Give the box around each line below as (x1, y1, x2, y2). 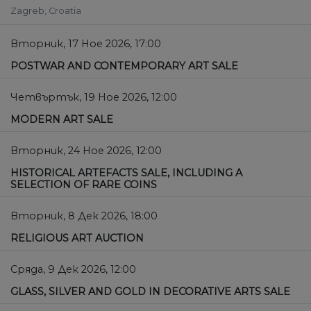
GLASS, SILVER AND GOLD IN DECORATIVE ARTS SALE (10, 285, 290, 299)
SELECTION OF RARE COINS (10, 178, 157, 192)
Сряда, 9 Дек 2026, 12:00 (10, 263, 136, 276)
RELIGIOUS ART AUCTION (10, 232, 144, 245)
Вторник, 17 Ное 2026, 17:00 (10, 37, 161, 51)
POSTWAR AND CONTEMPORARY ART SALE (10, 60, 238, 73)
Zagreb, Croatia (10, 6, 81, 17)
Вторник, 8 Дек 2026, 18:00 (10, 210, 158, 223)
